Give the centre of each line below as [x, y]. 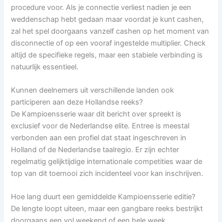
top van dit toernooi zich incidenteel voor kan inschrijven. [107, 173]
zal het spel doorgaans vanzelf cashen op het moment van [110, 31]
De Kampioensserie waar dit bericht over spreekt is [96, 114]
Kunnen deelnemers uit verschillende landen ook [93, 90]
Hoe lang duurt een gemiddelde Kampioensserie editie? [103, 197]
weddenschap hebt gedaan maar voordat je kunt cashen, [108, 19]
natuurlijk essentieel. [45, 67]
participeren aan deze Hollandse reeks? [77, 102]
